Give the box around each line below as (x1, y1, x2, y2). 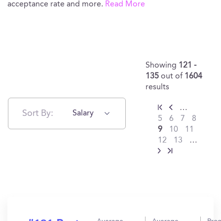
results (146, 83, 169, 91)
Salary (72, 110, 94, 117)
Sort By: (22, 109, 53, 118)
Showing (146, 62, 179, 70)
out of (161, 73, 184, 80)
